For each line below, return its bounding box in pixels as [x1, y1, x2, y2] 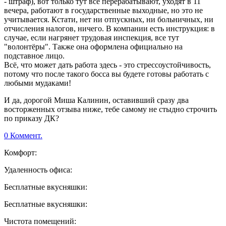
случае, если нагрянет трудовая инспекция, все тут [4, 33, 179, 42]
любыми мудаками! [4, 79, 71, 88]
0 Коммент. [4, 131, 42, 140]
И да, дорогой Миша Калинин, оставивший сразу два [4, 96, 189, 105]
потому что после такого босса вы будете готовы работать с [4, 70, 209, 79]
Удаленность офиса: [4, 165, 72, 175]
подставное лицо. [4, 51, 65, 61]
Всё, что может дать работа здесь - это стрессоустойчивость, [4, 61, 211, 70]
